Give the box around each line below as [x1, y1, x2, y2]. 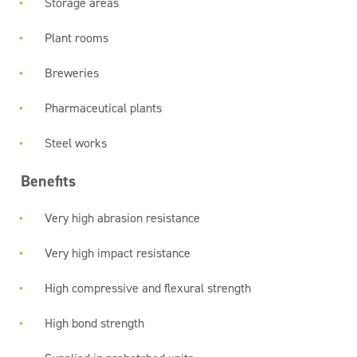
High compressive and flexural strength [45, 280, 252, 296]
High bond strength [45, 315, 145, 331]
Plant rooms [45, 29, 109, 46]
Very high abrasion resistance [45, 210, 201, 226]
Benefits [21, 171, 76, 191]
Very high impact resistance [45, 245, 191, 261]
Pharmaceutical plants [45, 100, 163, 116]
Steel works [45, 135, 108, 151]
